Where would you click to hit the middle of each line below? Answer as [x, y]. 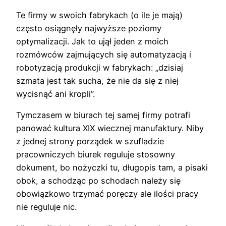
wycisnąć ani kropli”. [55, 94]
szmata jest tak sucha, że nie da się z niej [97, 81]
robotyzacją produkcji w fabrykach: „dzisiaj [100, 68]
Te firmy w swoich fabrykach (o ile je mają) [99, 15]
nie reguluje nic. [46, 207]
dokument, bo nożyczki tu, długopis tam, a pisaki [112, 168]
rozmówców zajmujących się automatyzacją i [104, 55]
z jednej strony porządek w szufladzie [90, 142]
